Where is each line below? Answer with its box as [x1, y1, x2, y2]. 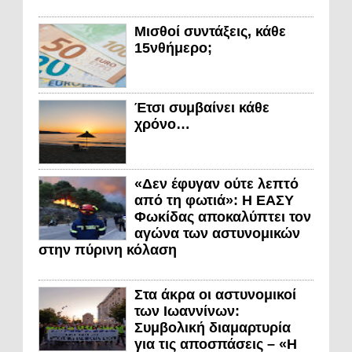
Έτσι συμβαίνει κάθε [134, 100, 269, 116]
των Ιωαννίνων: [134, 303, 240, 320]
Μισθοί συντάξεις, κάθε [134, 24, 286, 40]
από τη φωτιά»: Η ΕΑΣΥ [134, 192, 294, 209]
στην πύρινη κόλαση [38, 242, 177, 258]
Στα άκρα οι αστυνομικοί [134, 287, 296, 303]
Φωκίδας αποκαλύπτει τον [134, 209, 311, 225]
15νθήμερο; [134, 40, 212, 57]
